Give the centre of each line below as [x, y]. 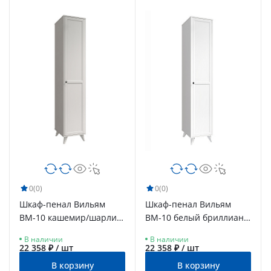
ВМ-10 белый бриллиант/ [198, 218]
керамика [39, 231]
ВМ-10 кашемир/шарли [68, 218]
